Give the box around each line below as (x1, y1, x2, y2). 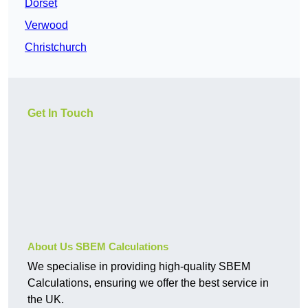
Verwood (25, 19, 68, 32)
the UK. (27, 294, 64, 306)
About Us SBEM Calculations (27, 241, 168, 253)
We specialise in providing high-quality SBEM (27, 261, 250, 273)
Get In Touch (27, 107, 93, 120)
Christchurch (25, 41, 87, 54)
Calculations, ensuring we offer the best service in (27, 277, 269, 289)
